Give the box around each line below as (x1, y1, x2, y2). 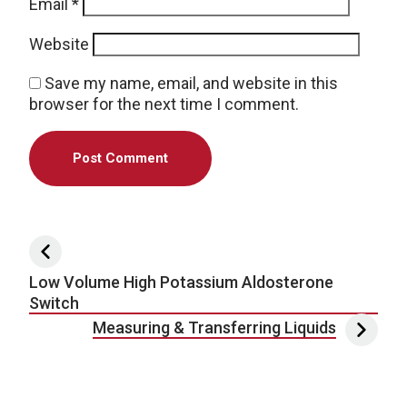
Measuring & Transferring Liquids (93, 317, 336, 337)
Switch (29, 293, 79, 313)
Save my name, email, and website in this (45, 73, 338, 93)
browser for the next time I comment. (29, 94, 299, 114)
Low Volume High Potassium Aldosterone (29, 272, 333, 292)
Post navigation (28, 234, 222, 267)
